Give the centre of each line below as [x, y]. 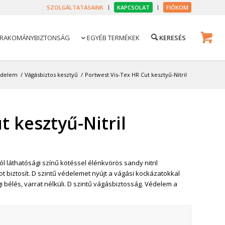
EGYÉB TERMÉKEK [113, 38]
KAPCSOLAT [133, 7]
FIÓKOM [177, 7]
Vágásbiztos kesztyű [51, 75]
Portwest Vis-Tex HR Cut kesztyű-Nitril [136, 75]
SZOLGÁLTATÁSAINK [75, 7]
